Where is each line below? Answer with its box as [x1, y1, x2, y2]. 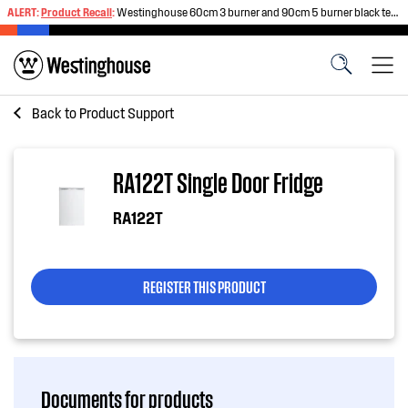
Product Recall [41, 5, 112, 19]
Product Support [79, 104, 174, 121]
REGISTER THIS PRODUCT [142, 275, 266, 297]
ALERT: [7, 5, 41, 19]
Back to [32, 104, 79, 121]
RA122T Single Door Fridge [113, 164, 323, 199]
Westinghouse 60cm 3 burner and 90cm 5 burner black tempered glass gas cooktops [117, 5, 391, 19]
